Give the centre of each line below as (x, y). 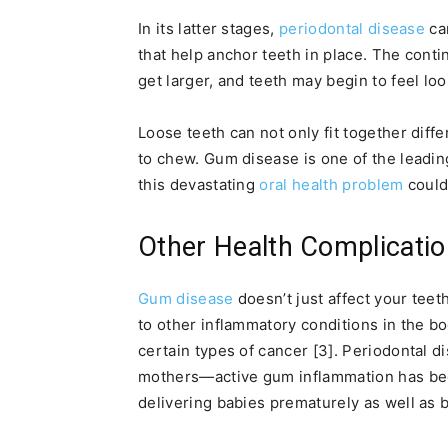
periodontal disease (352, 28)
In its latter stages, (209, 28)
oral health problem (329, 184)
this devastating (197, 184)
